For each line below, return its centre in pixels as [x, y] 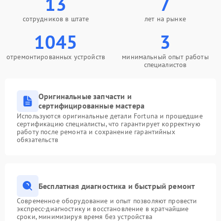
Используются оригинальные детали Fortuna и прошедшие [110, 116]
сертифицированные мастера [92, 106]
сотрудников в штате [56, 19]
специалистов [165, 65]
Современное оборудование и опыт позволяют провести [107, 201]
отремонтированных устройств [56, 57]
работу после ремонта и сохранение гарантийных [96, 132]
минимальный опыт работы [165, 57]
